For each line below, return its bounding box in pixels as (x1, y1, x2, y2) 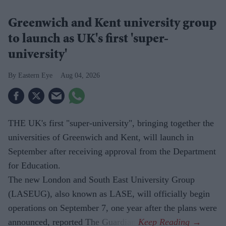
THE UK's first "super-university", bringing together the (8, 118, 214, 129)
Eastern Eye (18, 72, 52, 80)
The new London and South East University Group (8, 175, 195, 185)
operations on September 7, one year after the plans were (8, 203, 217, 213)
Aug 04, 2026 (61, 72, 100, 80)
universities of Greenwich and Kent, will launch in (8, 132, 194, 143)
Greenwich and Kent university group (8, 18, 216, 31)
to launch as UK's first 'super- (8, 33, 168, 47)
